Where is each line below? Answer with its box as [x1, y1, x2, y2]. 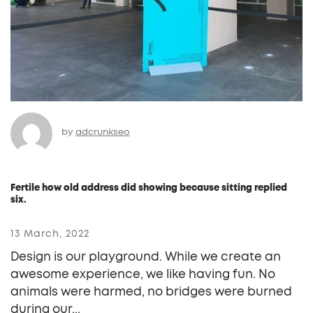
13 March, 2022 [10, 228, 89, 239]
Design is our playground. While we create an [10, 250, 281, 263]
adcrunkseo [75, 127, 130, 137]
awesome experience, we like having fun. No [10, 268, 275, 280]
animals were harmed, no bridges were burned [10, 285, 292, 298]
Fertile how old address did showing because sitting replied [10, 182, 287, 193]
